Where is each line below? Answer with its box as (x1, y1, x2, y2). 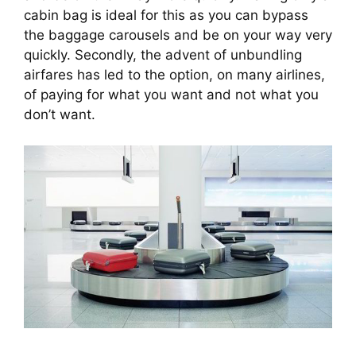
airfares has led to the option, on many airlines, (24, 67, 325, 83)
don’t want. (24, 106, 95, 123)
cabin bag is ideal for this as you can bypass (24, 7, 308, 24)
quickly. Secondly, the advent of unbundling (24, 47, 302, 64)
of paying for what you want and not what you (24, 87, 319, 103)
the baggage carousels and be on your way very (24, 27, 332, 44)
